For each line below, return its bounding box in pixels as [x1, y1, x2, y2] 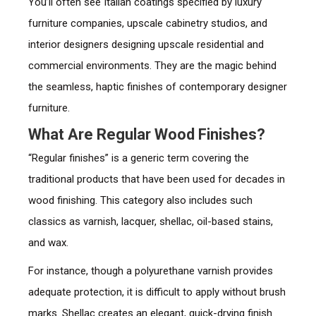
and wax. [28, 236, 68, 250]
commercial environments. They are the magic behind [28, 59, 276, 73]
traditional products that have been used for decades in [28, 173, 285, 186]
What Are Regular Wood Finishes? [28, 126, 265, 144]
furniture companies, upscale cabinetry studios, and [28, 17, 267, 30]
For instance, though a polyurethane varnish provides [28, 265, 273, 278]
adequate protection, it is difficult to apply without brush [28, 286, 286, 299]
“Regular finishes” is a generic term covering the [28, 152, 249, 165]
